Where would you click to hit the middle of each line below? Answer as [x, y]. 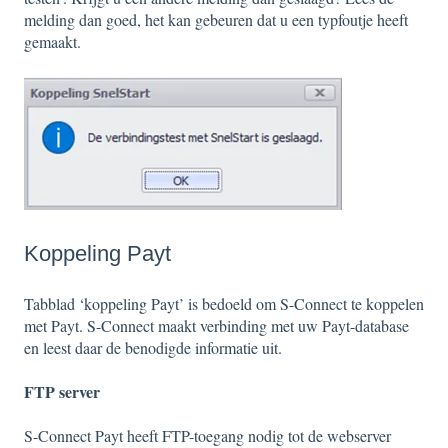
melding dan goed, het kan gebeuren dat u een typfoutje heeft [216, 20]
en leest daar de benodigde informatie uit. [153, 347]
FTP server [62, 391]
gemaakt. [52, 42]
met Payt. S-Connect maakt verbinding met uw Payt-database [216, 325]
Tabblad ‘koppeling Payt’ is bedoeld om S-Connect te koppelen [224, 303]
